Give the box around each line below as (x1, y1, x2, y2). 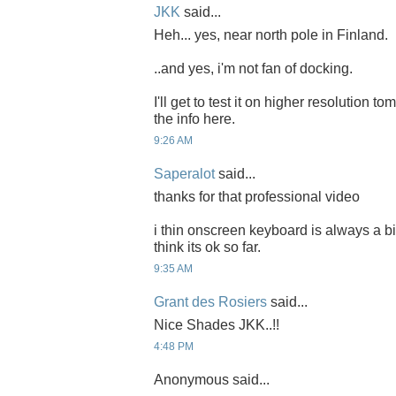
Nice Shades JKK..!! (154, 316, 279, 332)
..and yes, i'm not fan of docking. (154, 60, 353, 76)
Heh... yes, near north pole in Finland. (154, 27, 388, 42)
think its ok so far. (154, 239, 261, 255)
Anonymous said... (154, 372, 270, 388)
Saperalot (154, 166, 215, 182)
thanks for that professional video (154, 188, 360, 204)
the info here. (154, 110, 235, 126)
